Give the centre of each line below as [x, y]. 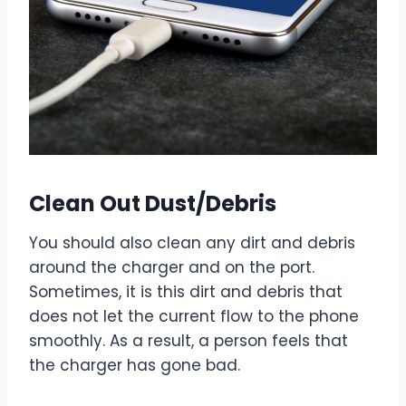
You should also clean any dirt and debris [192, 243]
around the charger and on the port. [172, 268]
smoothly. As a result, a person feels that [188, 341]
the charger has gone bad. [137, 366]
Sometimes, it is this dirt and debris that [186, 292]
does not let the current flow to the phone [194, 317]
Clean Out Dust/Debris [155, 204]
